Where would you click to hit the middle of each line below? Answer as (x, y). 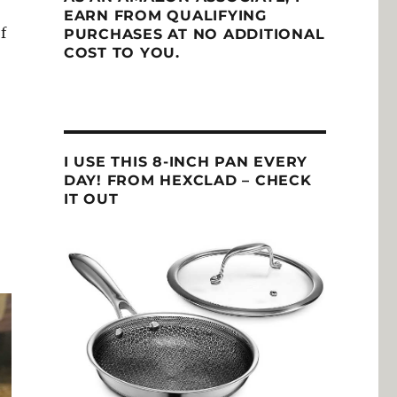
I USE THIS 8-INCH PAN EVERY (186, 161)
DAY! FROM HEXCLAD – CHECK (187, 180)
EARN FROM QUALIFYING (165, 15)
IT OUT (91, 198)
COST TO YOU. (121, 52)
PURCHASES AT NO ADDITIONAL (194, 34)
